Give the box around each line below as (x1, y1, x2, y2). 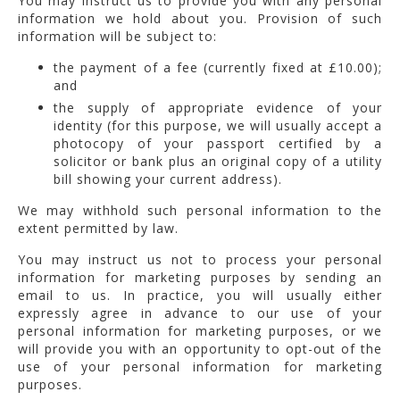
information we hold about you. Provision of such (18, 9, 382, 27)
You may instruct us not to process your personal (18, 250, 382, 268)
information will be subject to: (18, 27, 217, 45)
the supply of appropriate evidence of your (54, 98, 382, 116)
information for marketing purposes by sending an (18, 268, 382, 286)
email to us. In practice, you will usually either (18, 286, 382, 304)
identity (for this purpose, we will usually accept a (54, 116, 382, 134)
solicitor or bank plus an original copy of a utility (54, 152, 382, 170)
